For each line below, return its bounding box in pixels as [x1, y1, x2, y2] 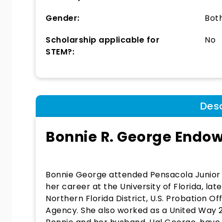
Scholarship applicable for [46, 34, 160, 46]
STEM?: [46, 46, 74, 57]
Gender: [46, 12, 80, 24]
